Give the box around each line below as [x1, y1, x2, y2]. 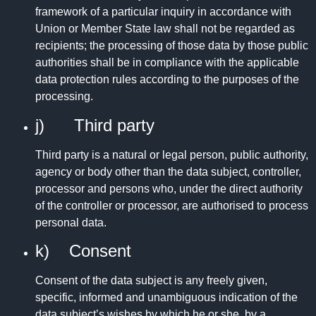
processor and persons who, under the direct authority [35, 182, 303, 195]
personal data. [35, 216, 107, 229]
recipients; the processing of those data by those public [35, 39, 308, 52]
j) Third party [35, 115, 154, 135]
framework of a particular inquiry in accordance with [35, 6, 291, 18]
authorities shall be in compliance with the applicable [35, 56, 299, 69]
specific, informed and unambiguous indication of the [35, 291, 298, 304]
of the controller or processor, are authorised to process [35, 199, 308, 212]
